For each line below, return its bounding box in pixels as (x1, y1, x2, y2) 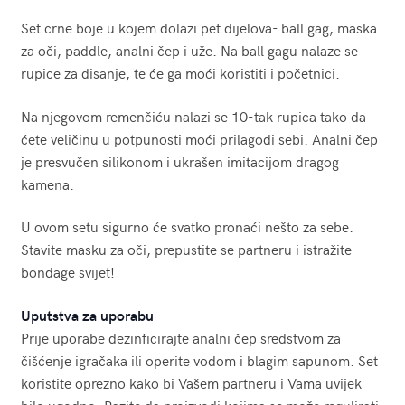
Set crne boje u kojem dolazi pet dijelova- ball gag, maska (20, 16, 377, 37)
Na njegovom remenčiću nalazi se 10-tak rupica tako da (20, 105, 366, 126)
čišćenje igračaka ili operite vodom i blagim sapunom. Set (20, 349, 378, 370)
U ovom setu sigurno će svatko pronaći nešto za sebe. (20, 216, 353, 237)
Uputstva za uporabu (20, 304, 154, 325)
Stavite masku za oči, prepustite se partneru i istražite (20, 239, 352, 259)
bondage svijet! (20, 261, 115, 282)
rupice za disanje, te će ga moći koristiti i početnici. (20, 61, 340, 82)
